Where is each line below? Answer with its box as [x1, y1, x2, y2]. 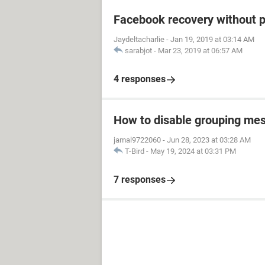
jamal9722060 [114, 135, 161, 144]
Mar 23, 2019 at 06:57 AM [158, 46, 243, 55]
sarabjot [125, 46, 152, 55]
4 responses [114, 73, 166, 85]
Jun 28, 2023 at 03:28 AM [167, 135, 251, 144]
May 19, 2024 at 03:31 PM [150, 147, 236, 156]
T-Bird [125, 147, 144, 156]
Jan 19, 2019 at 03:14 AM [170, 35, 254, 44]
